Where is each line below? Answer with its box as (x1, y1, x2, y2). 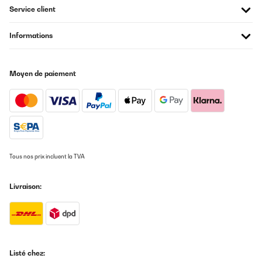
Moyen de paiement (9, 69, 76, 78)
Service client (9, 5, 56, 13)
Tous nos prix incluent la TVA (9, 153, 85, 160)
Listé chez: (9, 249, 45, 257)
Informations (9, 31, 53, 40)
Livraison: (9, 182, 42, 191)
